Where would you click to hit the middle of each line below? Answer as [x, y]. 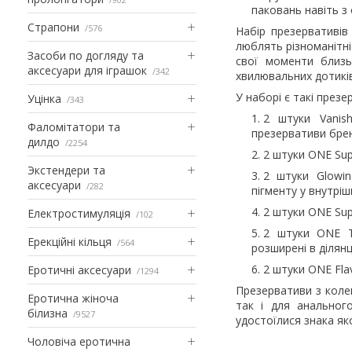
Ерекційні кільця [70, 241]
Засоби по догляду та [86, 55]
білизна [48, 313]
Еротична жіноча [73, 298]
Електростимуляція [79, 213]
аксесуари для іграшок [87, 70]
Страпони [53, 27]
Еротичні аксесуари [79, 269]
